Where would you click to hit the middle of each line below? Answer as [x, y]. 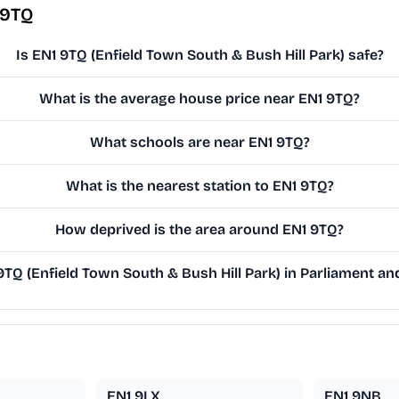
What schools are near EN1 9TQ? [199, 142]
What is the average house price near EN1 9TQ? [200, 99]
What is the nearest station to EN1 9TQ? [199, 186]
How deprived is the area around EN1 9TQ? [200, 230]
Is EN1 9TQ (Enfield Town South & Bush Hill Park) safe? [199, 55]
